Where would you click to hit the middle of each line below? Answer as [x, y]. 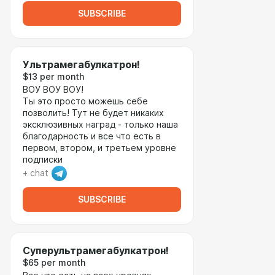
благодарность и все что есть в [92, 136]
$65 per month [54, 263]
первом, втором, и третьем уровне [99, 148]
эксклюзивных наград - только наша [100, 125]
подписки [43, 160]
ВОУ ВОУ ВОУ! [54, 90]
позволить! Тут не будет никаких [93, 113]
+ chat [36, 173]
